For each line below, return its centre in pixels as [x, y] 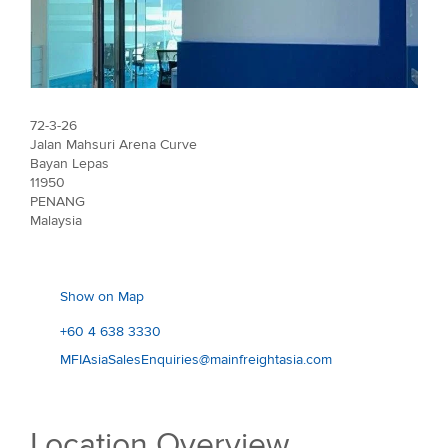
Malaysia [56, 220]
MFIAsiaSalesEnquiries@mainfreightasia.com [196, 359]
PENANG [57, 201]
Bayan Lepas [69, 163]
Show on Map [102, 296]
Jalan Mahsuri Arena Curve [113, 144]
